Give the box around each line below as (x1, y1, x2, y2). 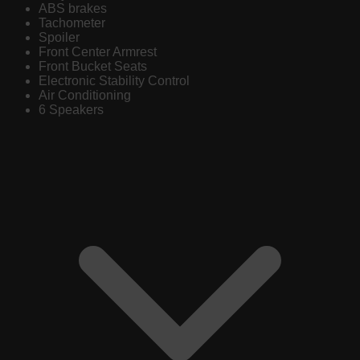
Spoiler (39, 31, 80, 45)
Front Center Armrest (39, 45, 157, 59)
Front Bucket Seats (39, 59, 147, 74)
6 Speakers (39, 103, 104, 117)
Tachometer (39, 16, 105, 31)
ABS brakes (39, 2, 107, 16)
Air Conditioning (39, 88, 131, 103)
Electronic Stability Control (39, 74, 190, 88)
